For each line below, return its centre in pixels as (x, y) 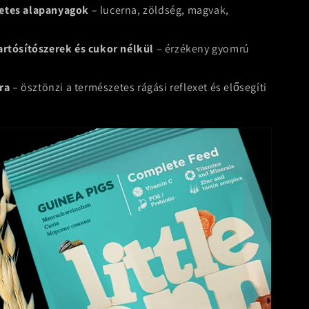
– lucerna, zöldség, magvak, (159, 10)
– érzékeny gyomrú (202, 49)
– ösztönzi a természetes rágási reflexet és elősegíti (138, 87)
